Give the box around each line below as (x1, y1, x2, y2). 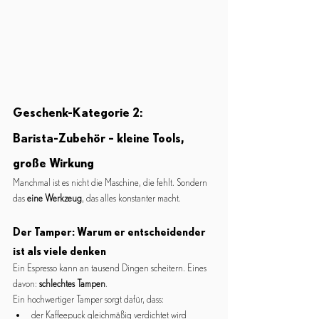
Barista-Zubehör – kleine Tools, (13, 130, 187, 145)
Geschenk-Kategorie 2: (13, 105, 142, 119)
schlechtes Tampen (39, 278, 105, 289)
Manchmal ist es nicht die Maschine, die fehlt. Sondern (13, 177, 209, 188)
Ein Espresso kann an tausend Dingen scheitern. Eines (13, 262, 209, 273)
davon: (13, 278, 39, 289)
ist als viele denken (13, 244, 106, 257)
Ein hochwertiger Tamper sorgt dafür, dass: (13, 293, 164, 305)
